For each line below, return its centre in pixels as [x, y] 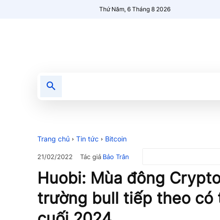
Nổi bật [141, 86]
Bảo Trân [116, 156]
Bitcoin [116, 139]
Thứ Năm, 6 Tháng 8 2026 [135, 9]
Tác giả [91, 156]
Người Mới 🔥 [189, 86]
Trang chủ [54, 139]
